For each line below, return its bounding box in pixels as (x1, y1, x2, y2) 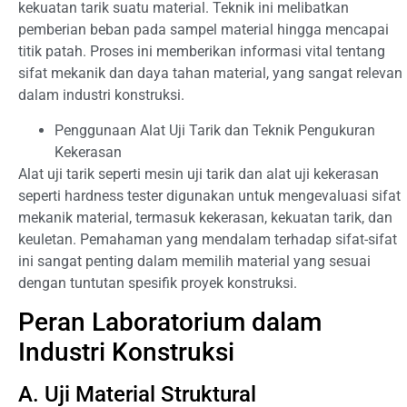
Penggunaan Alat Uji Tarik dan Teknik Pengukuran (55, 121, 375, 139)
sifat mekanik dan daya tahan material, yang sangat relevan (18, 65, 402, 83)
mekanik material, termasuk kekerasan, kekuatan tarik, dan (18, 208, 392, 226)
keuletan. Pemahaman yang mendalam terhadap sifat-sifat (18, 230, 397, 248)
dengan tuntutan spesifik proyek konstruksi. (18, 273, 297, 292)
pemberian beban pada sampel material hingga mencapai (18, 21, 389, 39)
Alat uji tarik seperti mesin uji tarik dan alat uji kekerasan (18, 164, 379, 183)
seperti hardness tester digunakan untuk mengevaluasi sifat (18, 186, 401, 204)
